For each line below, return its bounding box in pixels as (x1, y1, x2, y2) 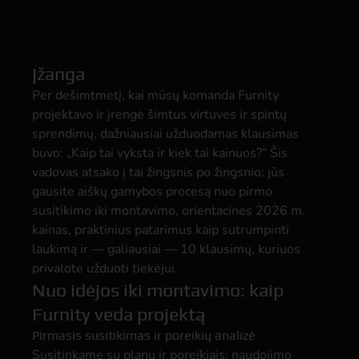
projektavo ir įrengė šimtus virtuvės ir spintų (32, 106, 287, 123)
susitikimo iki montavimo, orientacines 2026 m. (32, 202, 305, 220)
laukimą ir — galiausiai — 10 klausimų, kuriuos (32, 240, 301, 258)
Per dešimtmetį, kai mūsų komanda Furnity (32, 87, 279, 104)
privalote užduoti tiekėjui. (32, 260, 178, 277)
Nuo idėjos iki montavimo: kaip (32, 279, 284, 301)
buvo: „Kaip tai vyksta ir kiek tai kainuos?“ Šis (32, 144, 288, 162)
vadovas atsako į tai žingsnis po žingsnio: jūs (32, 163, 284, 181)
